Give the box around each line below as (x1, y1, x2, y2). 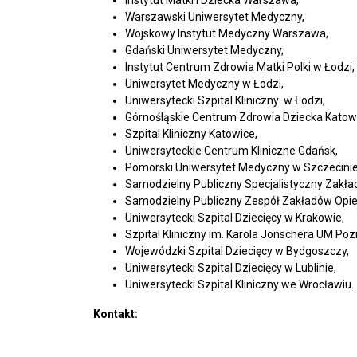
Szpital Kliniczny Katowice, (125, 127, 257, 140)
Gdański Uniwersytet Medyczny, (125, 44, 284, 57)
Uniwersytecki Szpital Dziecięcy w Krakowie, (125, 211, 344, 224)
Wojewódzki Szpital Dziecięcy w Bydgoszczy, (125, 245, 349, 257)
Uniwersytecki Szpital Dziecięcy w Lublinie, (125, 261, 336, 274)
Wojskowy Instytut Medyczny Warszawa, (125, 27, 328, 40)
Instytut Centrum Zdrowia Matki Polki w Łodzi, (125, 61, 355, 73)
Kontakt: (93, 308, 138, 320)
